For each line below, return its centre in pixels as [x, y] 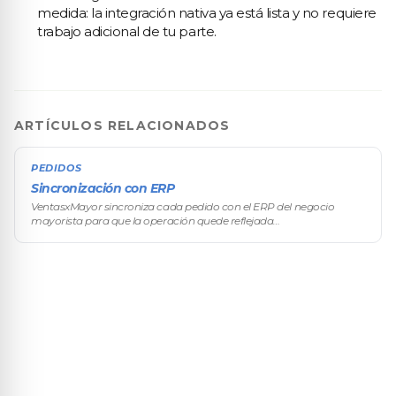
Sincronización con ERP [103, 188]
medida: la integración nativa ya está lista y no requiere [207, 13]
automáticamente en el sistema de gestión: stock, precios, [175, 235]
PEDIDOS [57, 168]
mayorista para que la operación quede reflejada [152, 221]
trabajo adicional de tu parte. [127, 31]
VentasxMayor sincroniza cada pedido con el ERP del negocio [183, 206]
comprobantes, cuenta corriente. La [121, 249]
